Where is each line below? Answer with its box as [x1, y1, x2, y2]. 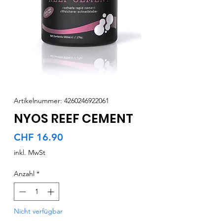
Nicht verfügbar [14, 207, 63, 216]
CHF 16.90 [14, 131, 63, 144]
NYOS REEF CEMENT [14, 110, 133, 128]
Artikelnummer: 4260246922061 [14, 96, 109, 106]
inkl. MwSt [14, 148, 45, 157]
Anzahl [14, 169, 35, 179]
